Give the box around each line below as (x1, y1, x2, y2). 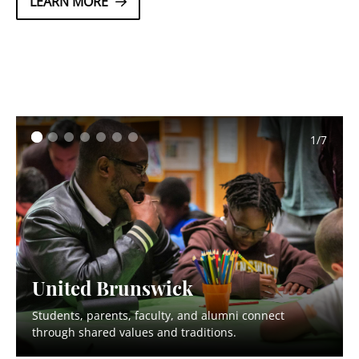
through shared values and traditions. (32, 324, 236, 340)
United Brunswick (32, 272, 193, 301)
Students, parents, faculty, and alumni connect (32, 307, 284, 323)
